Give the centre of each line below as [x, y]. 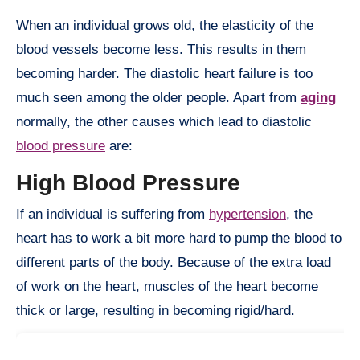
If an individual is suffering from [112, 215]
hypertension [247, 215]
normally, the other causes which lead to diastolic [164, 121]
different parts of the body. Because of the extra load [174, 263]
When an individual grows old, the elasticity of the [165, 25]
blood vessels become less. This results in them [161, 49]
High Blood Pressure [128, 182]
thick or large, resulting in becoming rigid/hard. [155, 311]
